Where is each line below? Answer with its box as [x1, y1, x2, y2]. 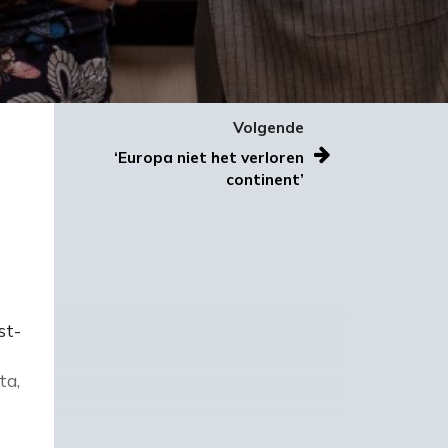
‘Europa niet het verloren [114, 147, 304, 167]
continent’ [226, 169, 304, 189]
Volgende [233, 118, 304, 138]
